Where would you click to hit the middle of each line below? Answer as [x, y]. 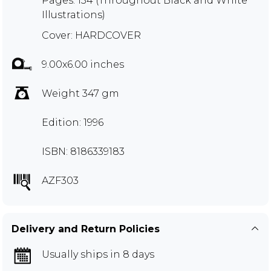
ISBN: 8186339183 [83, 151]
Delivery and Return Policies [86, 229]
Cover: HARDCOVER [91, 35]
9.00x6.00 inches [83, 64]
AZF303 [60, 180]
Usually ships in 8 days [98, 254]
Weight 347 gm [80, 93]
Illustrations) [73, 15]
